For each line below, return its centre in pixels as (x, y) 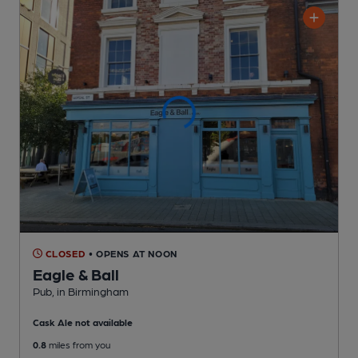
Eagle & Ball (76, 274)
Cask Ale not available (83, 322)
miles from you (78, 344)
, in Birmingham (90, 290)
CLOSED (64, 253)
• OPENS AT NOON (133, 253)
